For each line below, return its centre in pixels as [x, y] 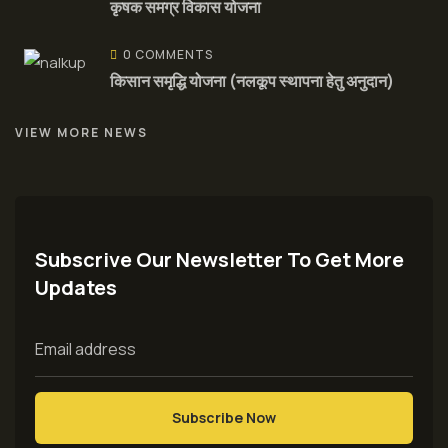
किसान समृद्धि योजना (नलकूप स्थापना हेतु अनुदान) [252, 80]
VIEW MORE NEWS [81, 132]
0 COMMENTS [168, 54]
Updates [76, 287]
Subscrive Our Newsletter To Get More [219, 259]
